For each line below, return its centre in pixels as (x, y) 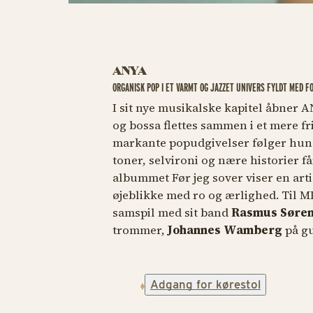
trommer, (138, 230)
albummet (140, 177)
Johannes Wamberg (223, 230)
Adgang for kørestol (205, 285)
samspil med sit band (172, 212)
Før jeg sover (207, 177)
